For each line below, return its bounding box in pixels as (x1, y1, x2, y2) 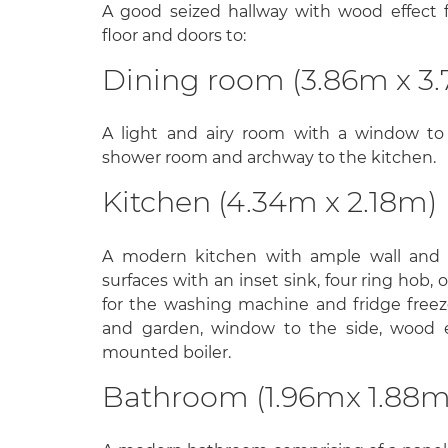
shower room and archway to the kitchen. (102, 148, 436, 168)
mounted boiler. (102, 342, 231, 362)
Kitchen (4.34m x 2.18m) (102, 184, 437, 220)
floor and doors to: (102, 25, 246, 45)
